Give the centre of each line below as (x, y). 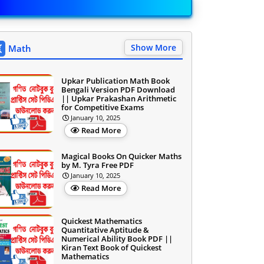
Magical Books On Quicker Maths (121, 156)
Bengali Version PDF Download (118, 90)
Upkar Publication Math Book (115, 81)
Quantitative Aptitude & (105, 230)
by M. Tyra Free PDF (98, 165)
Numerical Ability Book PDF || (117, 239)
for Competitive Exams (103, 108)
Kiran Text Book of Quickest (111, 248)
